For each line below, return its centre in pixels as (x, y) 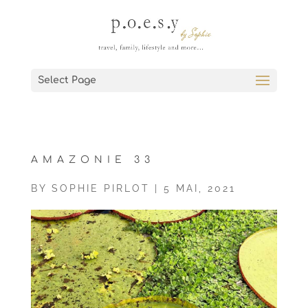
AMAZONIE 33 (92, 160)
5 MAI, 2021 (199, 188)
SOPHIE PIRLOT (100, 188)
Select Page (67, 80)
